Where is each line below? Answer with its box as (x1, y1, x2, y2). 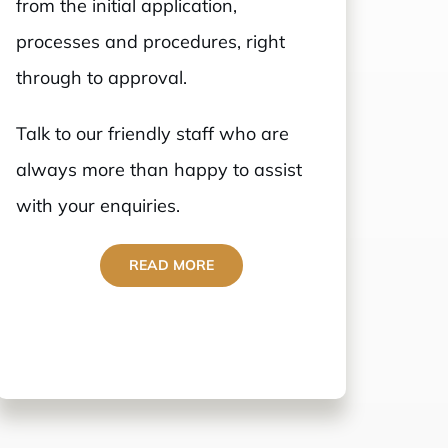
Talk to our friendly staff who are (16, 122, 290, 146)
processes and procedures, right (16, 30, 286, 54)
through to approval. (16, 66, 188, 90)
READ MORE (128, 256, 214, 275)
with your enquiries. (16, 194, 181, 218)
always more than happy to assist (16, 158, 303, 182)
